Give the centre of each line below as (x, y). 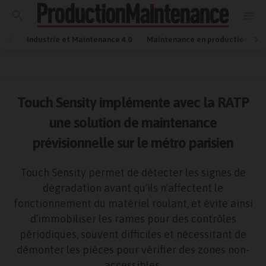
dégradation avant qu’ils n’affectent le (133, 188)
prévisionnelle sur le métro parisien (133, 143)
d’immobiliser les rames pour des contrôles (133, 219)
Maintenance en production (197, 39)
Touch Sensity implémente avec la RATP (133, 102)
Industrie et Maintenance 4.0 (79, 39)
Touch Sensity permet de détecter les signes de (133, 172)
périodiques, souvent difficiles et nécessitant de (133, 234)
